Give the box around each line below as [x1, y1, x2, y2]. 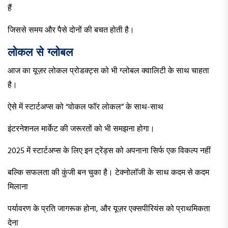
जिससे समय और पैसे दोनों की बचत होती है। [8, 24, 134, 38]
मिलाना [8, 181, 28, 194]
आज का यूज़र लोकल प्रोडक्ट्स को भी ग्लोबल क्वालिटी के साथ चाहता [8, 65, 209, 78]
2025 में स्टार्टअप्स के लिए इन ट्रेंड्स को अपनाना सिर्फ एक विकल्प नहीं [8, 145, 211, 158]
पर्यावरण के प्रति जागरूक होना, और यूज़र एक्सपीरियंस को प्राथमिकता [8, 203, 210, 216]
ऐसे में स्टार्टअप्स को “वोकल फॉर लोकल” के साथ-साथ [8, 101, 163, 115]
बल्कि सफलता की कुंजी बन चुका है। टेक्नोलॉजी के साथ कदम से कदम [8, 166, 209, 180]
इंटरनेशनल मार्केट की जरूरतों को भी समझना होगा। [8, 123, 155, 136]
